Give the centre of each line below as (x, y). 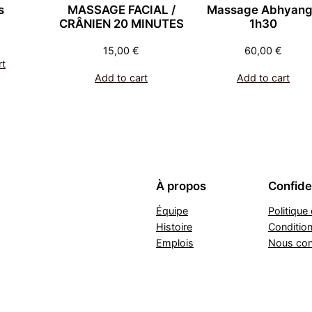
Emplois (175, 242)
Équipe (172, 210)
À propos (181, 186)
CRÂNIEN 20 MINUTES (121, 23)
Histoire (174, 226)
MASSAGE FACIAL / (121, 9)
